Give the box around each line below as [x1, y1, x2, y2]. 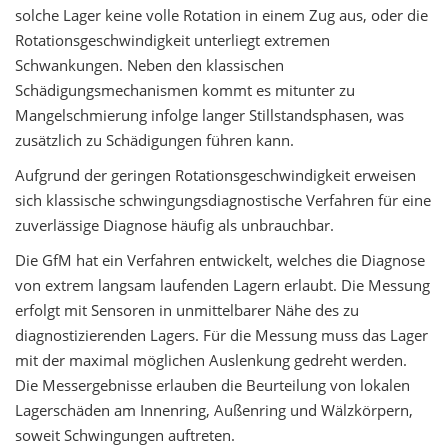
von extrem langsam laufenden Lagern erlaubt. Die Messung [15, 275, 430, 296]
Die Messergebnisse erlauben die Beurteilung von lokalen [15, 375, 410, 396]
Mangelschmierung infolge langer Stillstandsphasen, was [15, 105, 404, 126]
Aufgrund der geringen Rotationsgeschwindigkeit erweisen [15, 165, 416, 186]
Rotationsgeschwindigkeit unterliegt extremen [15, 30, 330, 51]
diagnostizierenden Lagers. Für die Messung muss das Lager [15, 325, 428, 346]
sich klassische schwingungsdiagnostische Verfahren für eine [15, 190, 431, 211]
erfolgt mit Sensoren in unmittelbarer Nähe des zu [15, 300, 359, 321]
